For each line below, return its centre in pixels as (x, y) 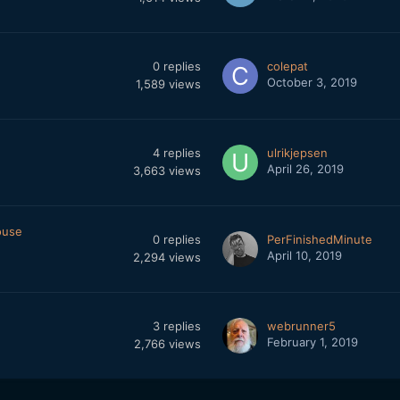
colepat (287, 67)
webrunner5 (301, 326)
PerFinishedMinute (319, 240)
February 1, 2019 (312, 342)
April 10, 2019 (304, 256)
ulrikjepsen (297, 153)
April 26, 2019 (305, 169)
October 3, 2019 (312, 83)
